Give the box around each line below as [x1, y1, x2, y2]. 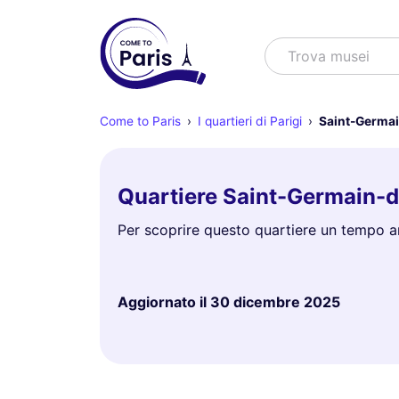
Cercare [265, 40, 319, 58]
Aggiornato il [118, 293, 210, 311]
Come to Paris [100, 114, 181, 128]
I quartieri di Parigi [197, 114, 302, 128]
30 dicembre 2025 [210, 293, 340, 311]
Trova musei [288, 47, 370, 65]
